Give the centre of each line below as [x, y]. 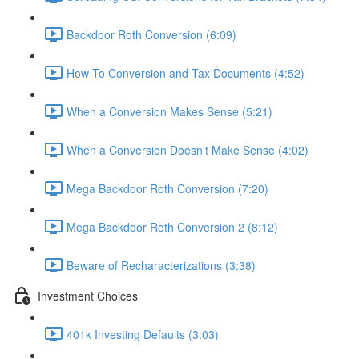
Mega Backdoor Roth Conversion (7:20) [167, 188]
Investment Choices [88, 295]
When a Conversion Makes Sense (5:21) [169, 111]
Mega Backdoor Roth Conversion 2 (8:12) [172, 226]
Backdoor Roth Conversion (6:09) [151, 34]
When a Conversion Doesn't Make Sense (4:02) [188, 149]
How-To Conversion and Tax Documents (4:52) [186, 73]
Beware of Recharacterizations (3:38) [161, 265]
